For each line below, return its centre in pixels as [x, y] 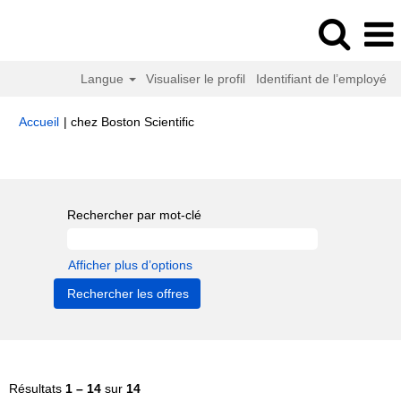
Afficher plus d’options [130, 265]
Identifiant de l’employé [321, 79]
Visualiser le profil [196, 79]
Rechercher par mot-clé [134, 215]
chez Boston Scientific [132, 122]
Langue [103, 79]
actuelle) [218, 139]
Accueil [39, 122]
